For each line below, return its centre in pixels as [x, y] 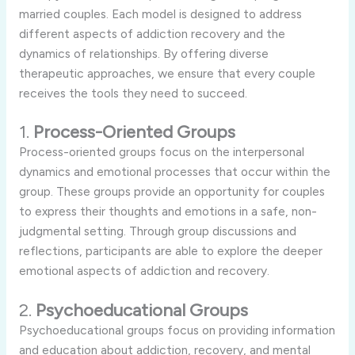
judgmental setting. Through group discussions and [157, 231]
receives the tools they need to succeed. [133, 93]
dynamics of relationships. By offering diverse [143, 53]
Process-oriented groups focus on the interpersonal [161, 152]
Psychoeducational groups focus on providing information [177, 330]
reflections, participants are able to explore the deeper [170, 251]
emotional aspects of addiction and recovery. [144, 271]
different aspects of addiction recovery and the [152, 33]
